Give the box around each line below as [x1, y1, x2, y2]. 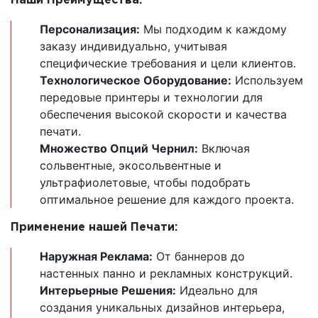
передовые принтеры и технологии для [40, 90, 263, 105]
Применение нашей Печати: [11, 222, 177, 234]
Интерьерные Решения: [40, 283, 176, 298]
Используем [231, 73, 303, 88]
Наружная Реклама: [40, 249, 153, 264]
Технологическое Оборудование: [40, 73, 231, 88]
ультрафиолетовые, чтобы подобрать [40, 175, 251, 190]
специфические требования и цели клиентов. [40, 56, 296, 71]
